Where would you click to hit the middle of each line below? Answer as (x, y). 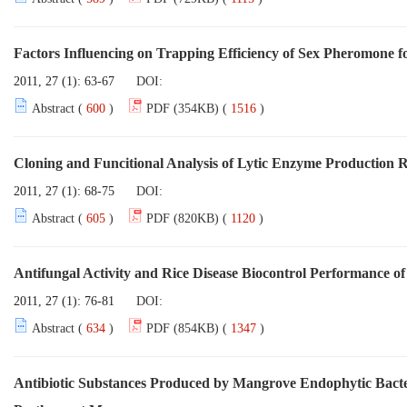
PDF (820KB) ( (187, 218)
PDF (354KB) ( (187, 109)
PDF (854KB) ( (187, 328)
